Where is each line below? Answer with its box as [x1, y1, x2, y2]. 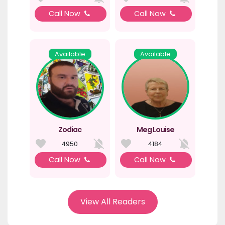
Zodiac [58, 125, 81, 135]
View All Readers [80, 196, 145, 208]
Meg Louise [136, 125, 174, 135]
